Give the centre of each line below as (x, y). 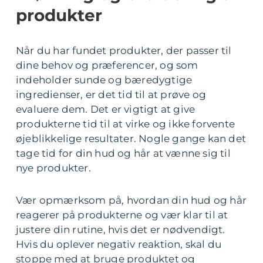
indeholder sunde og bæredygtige (104, 80)
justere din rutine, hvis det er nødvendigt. (121, 230)
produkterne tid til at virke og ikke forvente (126, 124)
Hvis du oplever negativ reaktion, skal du (119, 244)
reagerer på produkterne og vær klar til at (122, 215)
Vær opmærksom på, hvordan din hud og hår (131, 200)
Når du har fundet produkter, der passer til (124, 50)
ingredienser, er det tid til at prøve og (111, 95)
